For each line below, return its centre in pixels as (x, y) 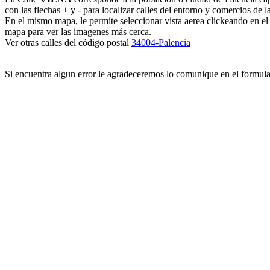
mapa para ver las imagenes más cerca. (78, 31)
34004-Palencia (161, 42)
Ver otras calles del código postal (68, 42)
